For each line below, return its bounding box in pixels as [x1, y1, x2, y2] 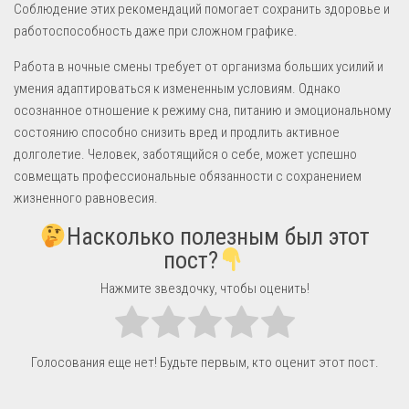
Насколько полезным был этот [66, 223, 370, 251]
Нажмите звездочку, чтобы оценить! [100, 279, 309, 297]
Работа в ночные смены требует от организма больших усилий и [14, 58, 383, 75]
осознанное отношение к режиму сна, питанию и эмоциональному [14, 101, 391, 119]
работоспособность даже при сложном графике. [14, 22, 298, 39]
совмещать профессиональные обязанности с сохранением [14, 167, 362, 184]
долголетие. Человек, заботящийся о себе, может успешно [14, 145, 357, 163]
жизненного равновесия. [14, 189, 158, 206]
